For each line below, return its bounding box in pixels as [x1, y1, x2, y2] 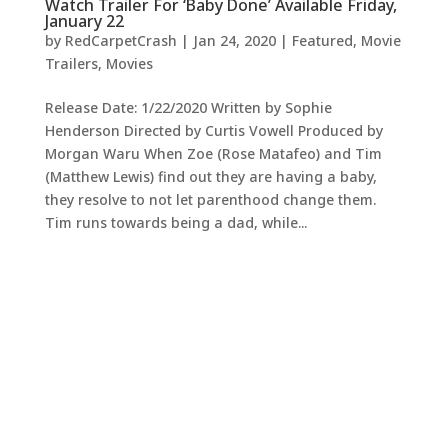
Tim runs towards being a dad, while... [44, 213, 307, 232]
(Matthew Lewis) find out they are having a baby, [44, 167, 377, 186]
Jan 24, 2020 [192, 31, 276, 50]
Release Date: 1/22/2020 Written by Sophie [44, 98, 332, 117]
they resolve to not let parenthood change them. [44, 190, 376, 209]
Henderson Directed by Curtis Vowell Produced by [44, 121, 383, 140]
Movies [105, 54, 153, 73]
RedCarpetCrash [64, 31, 177, 50]
